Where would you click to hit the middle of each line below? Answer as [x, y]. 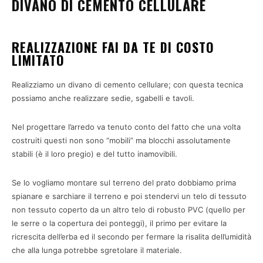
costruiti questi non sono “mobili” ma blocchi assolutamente [121, 140]
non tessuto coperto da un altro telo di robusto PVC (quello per [129, 209]
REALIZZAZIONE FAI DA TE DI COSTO [113, 47]
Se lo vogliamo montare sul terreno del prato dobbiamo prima [124, 182]
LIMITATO [38, 60]
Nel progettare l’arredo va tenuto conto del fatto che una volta [126, 127]
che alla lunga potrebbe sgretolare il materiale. [97, 250]
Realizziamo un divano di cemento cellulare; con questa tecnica [127, 84]
